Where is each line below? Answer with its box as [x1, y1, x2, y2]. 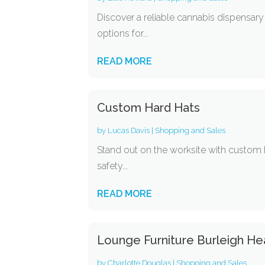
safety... [97, 160, 128, 172]
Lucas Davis [108, 126, 150, 135]
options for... [97, 28, 149, 39]
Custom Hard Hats [97, 101, 201, 115]
